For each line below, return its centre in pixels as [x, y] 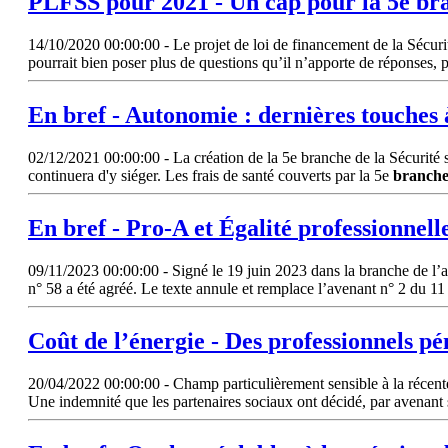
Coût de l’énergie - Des [148, 340]
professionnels [340, 340]
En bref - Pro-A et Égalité [163, 228]
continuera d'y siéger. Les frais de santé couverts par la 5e [210, 176]
